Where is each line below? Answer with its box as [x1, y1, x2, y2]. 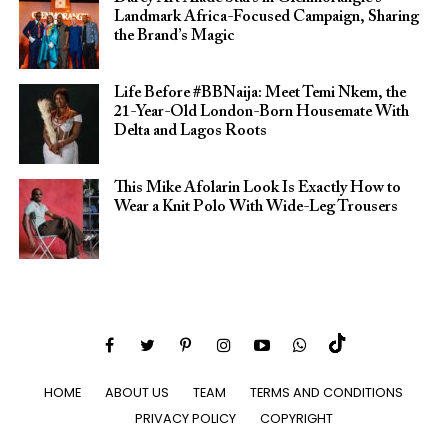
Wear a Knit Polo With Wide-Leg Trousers [113, 199, 398, 216]
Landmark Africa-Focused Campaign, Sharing [113, 9, 419, 26]
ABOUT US [105, 383, 170, 401]
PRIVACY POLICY [134, 409, 236, 427]
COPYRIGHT [259, 409, 333, 427]
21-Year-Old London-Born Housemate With [113, 104, 409, 121]
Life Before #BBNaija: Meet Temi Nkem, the [113, 85, 406, 102]
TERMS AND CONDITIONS [250, 383, 404, 401]
